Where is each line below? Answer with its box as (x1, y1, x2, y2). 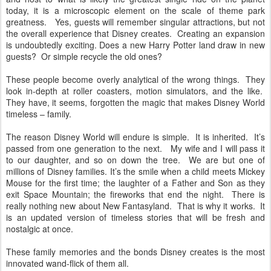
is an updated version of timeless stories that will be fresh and (6, 211, 265, 223)
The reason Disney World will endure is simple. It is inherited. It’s (6, 131, 265, 143)
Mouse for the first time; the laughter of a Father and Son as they (6, 177, 265, 189)
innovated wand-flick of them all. (6, 257, 131, 269)
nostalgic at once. (6, 223, 78, 235)
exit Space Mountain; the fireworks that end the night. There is (6, 188, 265, 200)
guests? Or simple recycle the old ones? (6, 50, 165, 62)
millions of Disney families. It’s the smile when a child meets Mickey (6, 165, 265, 177)
